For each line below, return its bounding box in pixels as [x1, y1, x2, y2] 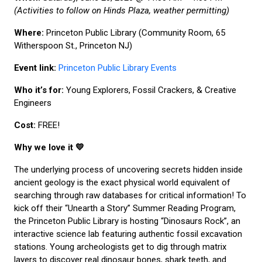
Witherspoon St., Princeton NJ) [14, 40, 132, 51]
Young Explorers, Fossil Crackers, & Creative [64, 84, 236, 95]
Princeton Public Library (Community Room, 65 [44, 27, 225, 38]
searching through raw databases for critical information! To [14, 189, 246, 201]
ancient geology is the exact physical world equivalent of [14, 177, 230, 188]
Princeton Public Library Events [58, 62, 177, 73]
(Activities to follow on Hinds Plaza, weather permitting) [14, 5, 229, 16]
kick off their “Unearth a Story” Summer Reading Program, [14, 202, 236, 213]
